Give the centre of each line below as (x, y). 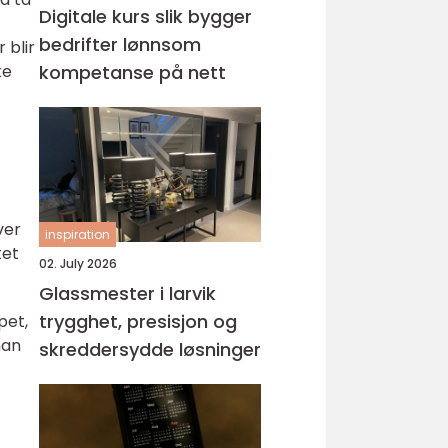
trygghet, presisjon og (138, 321)
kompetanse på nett (132, 72)
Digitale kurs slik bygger (97, 16)
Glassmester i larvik (127, 293)
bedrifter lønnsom (120, 44)
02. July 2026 (78, 263)
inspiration (77, 234)
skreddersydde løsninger (150, 349)
